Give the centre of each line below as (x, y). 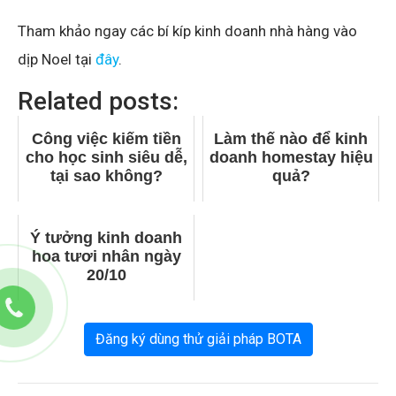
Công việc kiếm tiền (106, 138)
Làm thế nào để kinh (291, 138)
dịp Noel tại (57, 59)
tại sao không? (106, 175)
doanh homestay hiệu (291, 157)
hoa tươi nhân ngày (106, 256)
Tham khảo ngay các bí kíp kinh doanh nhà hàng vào (187, 30)
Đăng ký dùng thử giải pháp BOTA (198, 339)
